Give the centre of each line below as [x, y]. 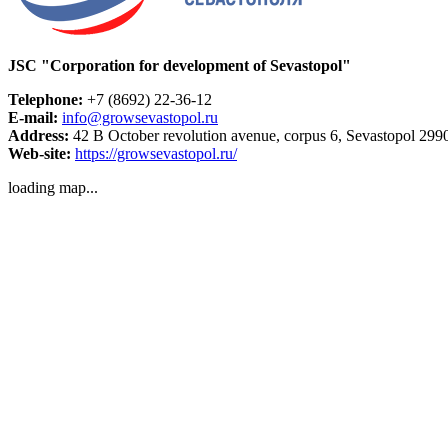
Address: [38, 136]
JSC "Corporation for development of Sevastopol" [179, 66]
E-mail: [33, 118]
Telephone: [45, 100]
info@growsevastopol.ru [140, 118]
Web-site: [39, 154]
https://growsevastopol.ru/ [156, 154]
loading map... [53, 188]
